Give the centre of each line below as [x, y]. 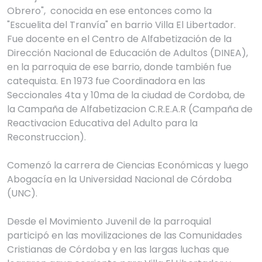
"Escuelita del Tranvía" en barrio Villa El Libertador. [123, 25]
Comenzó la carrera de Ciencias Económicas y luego [129, 166]
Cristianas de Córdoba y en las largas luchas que [119, 250]
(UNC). [23, 194]
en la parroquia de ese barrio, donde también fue [120, 67]
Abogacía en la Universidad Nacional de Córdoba [120, 180]
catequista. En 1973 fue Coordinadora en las [107, 81]
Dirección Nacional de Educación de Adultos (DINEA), [129, 53]
